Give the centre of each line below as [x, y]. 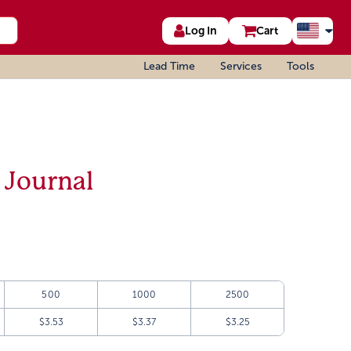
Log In [201, 30]
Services [241, 66]
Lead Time [169, 66]
